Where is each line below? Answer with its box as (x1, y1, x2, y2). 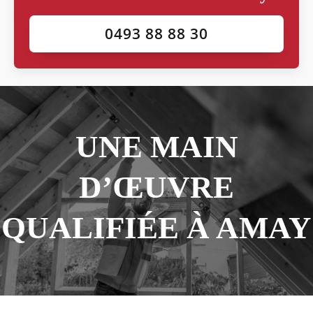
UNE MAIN (75, 129, 238, 165)
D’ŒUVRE (79, 170, 234, 205)
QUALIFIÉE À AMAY (1, 210, 312, 246)
